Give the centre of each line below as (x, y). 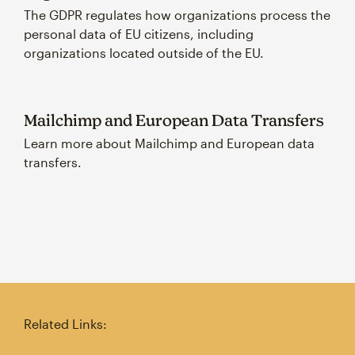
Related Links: (65, 324)
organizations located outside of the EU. (144, 53)
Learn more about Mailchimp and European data (169, 143)
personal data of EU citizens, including (139, 34)
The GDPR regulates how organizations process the (177, 15)
